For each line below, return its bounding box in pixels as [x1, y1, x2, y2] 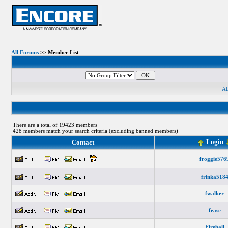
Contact [71, 138, 94, 146]
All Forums [11, 49, 39, 55]
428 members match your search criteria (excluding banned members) [12, 128, 178, 134]
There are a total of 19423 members [12, 122, 97, 128]
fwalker [205, 190, 224, 196]
